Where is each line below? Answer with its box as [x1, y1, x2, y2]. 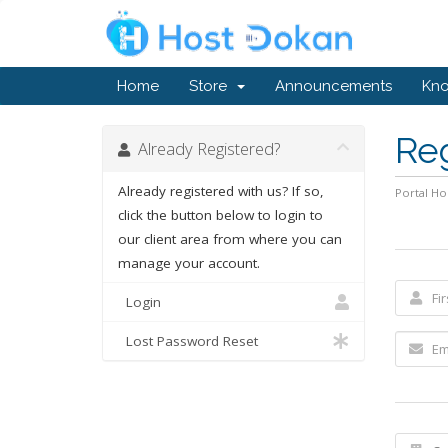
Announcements [275, 77, 392, 95]
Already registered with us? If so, [118, 182, 324, 200]
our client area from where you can [118, 230, 342, 248]
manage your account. [118, 254, 260, 272]
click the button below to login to [118, 206, 323, 224]
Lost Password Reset [118, 332, 258, 350]
